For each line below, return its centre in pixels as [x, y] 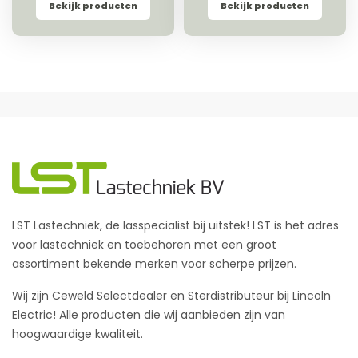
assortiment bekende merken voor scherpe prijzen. [154, 264]
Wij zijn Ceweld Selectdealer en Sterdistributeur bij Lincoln [171, 296]
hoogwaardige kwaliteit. [78, 334]
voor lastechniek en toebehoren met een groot [144, 245]
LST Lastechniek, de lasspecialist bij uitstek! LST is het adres [175, 226]
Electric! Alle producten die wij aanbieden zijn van [149, 315]
